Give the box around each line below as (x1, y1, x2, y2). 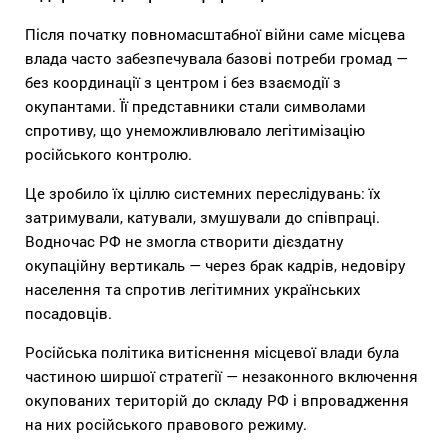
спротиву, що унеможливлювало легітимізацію (25, 119, 365, 140)
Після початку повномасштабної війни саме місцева (25, 23, 405, 44)
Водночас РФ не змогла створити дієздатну (25, 230, 344, 251)
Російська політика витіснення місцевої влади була (25, 341, 399, 362)
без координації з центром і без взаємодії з (25, 71, 341, 92)
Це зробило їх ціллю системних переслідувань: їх (25, 182, 381, 203)
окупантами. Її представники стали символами (25, 95, 366, 116)
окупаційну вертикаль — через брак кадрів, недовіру (25, 254, 406, 275)
